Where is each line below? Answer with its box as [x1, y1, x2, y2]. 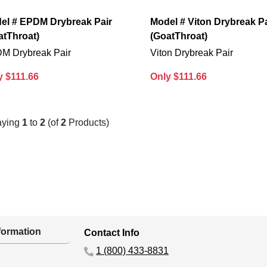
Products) [66, 117, 109, 128]
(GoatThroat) [150, 31, 208, 41]
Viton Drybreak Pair [150, 48, 234, 58]
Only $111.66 [150, 72, 207, 82]
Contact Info [84, 228, 139, 238]
